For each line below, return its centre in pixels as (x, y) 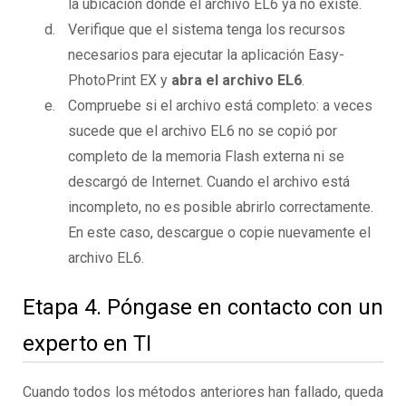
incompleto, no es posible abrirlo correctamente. (221, 208)
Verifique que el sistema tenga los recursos (207, 30)
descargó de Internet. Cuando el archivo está (209, 182)
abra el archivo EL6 (237, 81)
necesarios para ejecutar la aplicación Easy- (206, 55)
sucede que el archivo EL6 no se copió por (203, 131)
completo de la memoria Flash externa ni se (206, 157)
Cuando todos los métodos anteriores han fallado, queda (203, 392)
